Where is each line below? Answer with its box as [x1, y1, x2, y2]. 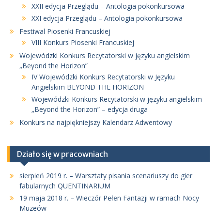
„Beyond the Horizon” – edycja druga [31, 105, 148, 114]
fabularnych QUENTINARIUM [19, 181, 110, 191]
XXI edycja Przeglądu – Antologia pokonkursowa [31, 14, 183, 23]
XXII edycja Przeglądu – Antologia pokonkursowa [31, 1, 185, 11]
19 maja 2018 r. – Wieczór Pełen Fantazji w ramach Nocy [19, 193, 199, 203]
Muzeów [19, 203, 46, 213]
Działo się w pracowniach [17, 149, 108, 159]
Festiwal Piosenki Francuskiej [19, 27, 110, 36]
